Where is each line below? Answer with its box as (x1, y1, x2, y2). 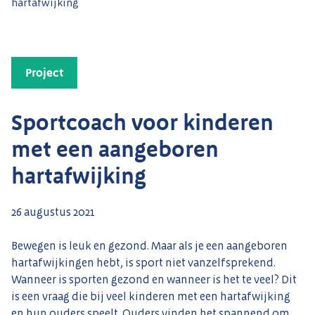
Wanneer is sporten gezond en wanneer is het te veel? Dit (11, 273, 297, 287)
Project (25, 65, 63, 80)
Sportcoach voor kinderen (11, 110, 274, 136)
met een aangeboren (11, 136, 219, 163)
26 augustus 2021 (11, 205, 95, 219)
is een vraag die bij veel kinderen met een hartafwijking (11, 290, 290, 304)
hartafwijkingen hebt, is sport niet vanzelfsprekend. (11, 256, 276, 270)
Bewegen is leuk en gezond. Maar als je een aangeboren (11, 239, 288, 253)
